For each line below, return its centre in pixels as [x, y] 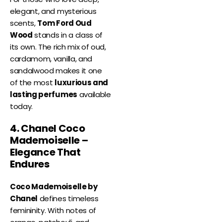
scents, [24, 23]
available [94, 95]
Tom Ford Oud [64, 23]
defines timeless [68, 199]
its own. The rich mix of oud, [58, 47]
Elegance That [45, 152]
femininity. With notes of [53, 211]
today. [22, 107]
